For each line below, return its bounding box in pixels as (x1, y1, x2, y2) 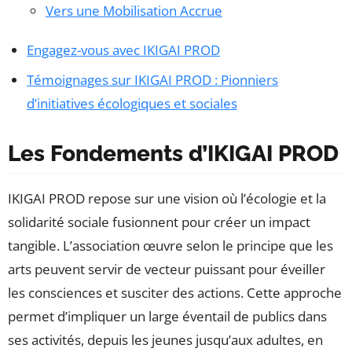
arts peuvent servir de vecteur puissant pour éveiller (8, 260, 325, 279)
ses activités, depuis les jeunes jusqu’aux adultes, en (8, 331, 323, 350)
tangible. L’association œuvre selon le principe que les (8, 236, 333, 255)
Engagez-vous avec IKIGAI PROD (27, 41, 220, 60)
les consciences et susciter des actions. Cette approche (8, 284, 342, 302)
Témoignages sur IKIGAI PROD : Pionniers (27, 71, 278, 90)
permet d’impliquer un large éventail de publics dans (8, 307, 327, 326)
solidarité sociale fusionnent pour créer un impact (8, 213, 310, 232)
